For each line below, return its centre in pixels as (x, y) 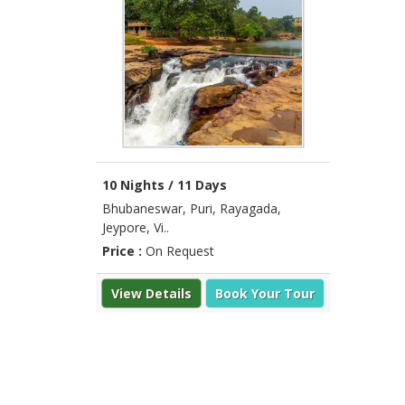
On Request (180, 250)
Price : (124, 250)
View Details (152, 293)
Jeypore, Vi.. (136, 227)
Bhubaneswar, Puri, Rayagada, (192, 208)
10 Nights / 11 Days (165, 184)
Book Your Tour (265, 293)
